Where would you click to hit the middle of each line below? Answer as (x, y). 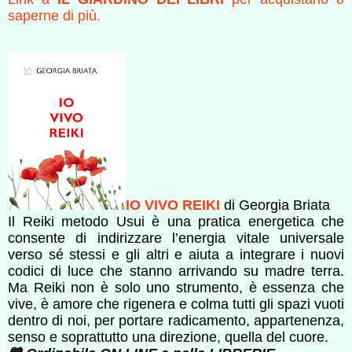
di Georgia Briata (275, 205)
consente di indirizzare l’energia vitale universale (176, 238)
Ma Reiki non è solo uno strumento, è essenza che (176, 287)
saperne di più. (54, 15)
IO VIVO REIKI (173, 205)
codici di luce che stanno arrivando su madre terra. (176, 271)
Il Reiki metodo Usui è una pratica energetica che (176, 221)
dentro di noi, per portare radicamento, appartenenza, (176, 320)
